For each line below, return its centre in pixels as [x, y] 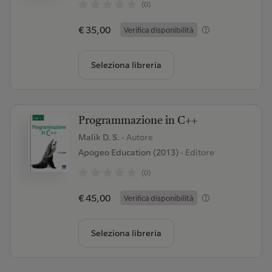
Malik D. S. [100, 137]
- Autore [137, 137]
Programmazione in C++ [138, 121]
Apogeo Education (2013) [128, 152]
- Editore [196, 152]
